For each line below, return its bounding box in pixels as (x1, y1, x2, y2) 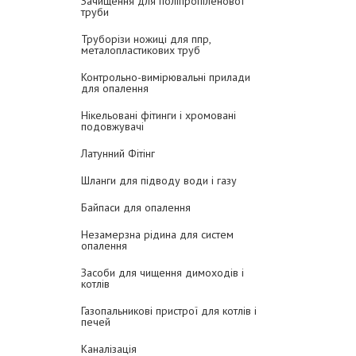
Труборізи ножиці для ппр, (81, 32, 211, 46)
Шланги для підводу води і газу (81, 173, 237, 188)
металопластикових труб (81, 43, 200, 57)
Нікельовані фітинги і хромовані (81, 108, 236, 122)
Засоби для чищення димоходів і (81, 265, 244, 280)
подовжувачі (81, 119, 144, 133)
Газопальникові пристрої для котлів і (81, 304, 257, 318)
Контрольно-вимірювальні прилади (81, 70, 250, 84)
